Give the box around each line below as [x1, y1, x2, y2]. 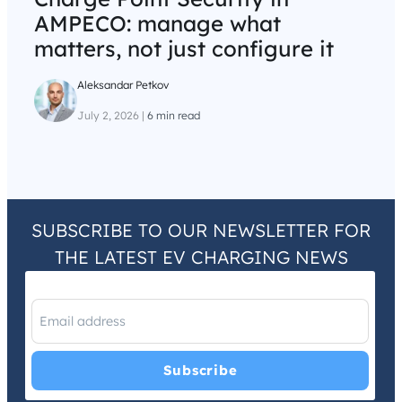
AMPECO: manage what [34, 9, 281, 37]
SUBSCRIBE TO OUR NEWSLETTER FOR [31, 218, 371, 241]
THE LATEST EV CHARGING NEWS [54, 245, 348, 268]
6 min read [147, 108, 200, 122]
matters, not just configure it [34, 34, 334, 62]
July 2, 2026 [77, 108, 139, 122]
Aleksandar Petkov [77, 77, 169, 92]
